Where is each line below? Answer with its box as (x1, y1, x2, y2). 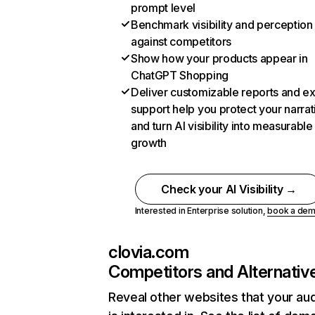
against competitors (131, 34, 231, 49)
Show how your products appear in (131, 51, 308, 65)
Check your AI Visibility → (161, 182, 297, 196)
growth (131, 136, 167, 150)
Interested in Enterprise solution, (134, 205, 268, 216)
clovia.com (108, 242, 189, 262)
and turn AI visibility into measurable (131, 119, 313, 133)
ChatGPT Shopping (131, 68, 229, 82)
